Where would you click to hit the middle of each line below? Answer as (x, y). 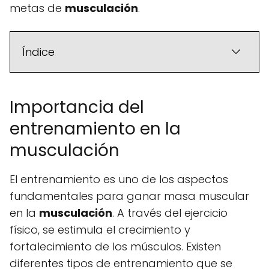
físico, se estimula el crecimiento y (100, 230)
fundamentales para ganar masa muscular (129, 196)
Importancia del (77, 107)
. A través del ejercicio (170, 213)
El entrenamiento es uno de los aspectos (119, 180)
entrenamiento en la (95, 129)
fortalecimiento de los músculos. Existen (115, 247)
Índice (38, 52)
